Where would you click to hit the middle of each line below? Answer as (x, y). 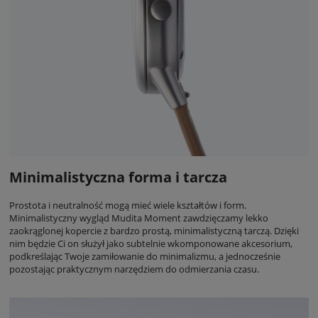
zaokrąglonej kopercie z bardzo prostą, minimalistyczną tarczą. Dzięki (154, 230)
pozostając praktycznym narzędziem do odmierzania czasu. (134, 269)
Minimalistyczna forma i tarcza (118, 177)
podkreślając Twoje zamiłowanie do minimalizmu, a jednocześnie (145, 256)
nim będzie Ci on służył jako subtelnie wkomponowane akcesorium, (151, 243)
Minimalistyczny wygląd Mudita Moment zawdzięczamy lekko (139, 218)
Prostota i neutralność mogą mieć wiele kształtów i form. (128, 205)
